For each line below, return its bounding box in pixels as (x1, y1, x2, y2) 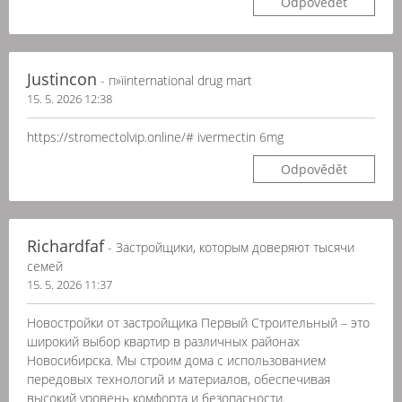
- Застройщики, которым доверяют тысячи (104, 239, 354, 256)
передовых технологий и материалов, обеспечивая (27, 371, 330, 388)
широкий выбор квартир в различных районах (27, 333, 300, 350)
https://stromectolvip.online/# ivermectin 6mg (27, 128, 284, 145)
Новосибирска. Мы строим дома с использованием (27, 352, 326, 369)
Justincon (27, 68, 97, 90)
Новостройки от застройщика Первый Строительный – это (27, 314, 370, 331)
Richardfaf (27, 235, 104, 257)
